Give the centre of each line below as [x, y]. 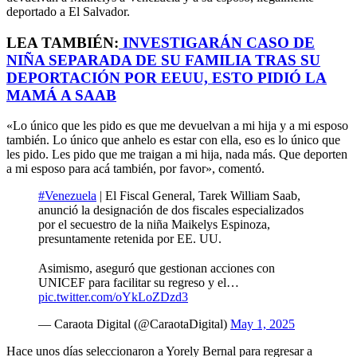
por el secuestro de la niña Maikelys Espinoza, [154, 225]
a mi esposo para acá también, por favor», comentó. [135, 169]
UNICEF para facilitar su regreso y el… [139, 283]
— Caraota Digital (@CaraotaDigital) [134, 324]
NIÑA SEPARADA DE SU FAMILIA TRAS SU [163, 60]
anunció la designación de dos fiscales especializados [171, 210]
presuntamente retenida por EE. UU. [130, 239]
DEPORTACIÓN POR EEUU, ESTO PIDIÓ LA [167, 77]
